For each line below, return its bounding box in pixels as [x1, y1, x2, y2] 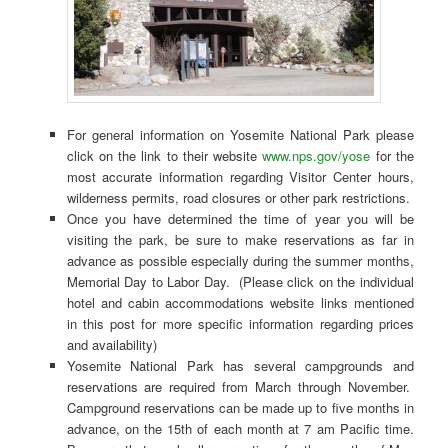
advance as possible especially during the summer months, [66, 251, 414, 271]
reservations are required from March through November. [66, 377, 414, 397]
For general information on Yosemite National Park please [66, 125, 414, 145]
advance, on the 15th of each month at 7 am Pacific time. [66, 419, 414, 439]
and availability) [66, 335, 157, 355]
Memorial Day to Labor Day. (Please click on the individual [66, 272, 414, 292]
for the [370, 146, 414, 166]
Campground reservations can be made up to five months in [66, 398, 414, 418]
